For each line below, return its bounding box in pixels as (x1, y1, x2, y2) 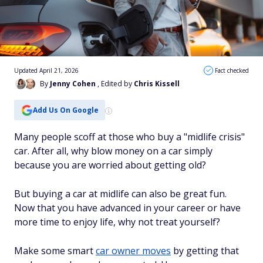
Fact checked (215, 66, 249, 75)
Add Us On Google (32, 104, 99, 115)
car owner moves (96, 244, 171, 257)
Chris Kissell (134, 79, 180, 89)
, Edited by (97, 79, 134, 89)
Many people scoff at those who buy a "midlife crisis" (14, 130, 245, 143)
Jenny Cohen (50, 79, 96, 89)
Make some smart (14, 244, 96, 257)
